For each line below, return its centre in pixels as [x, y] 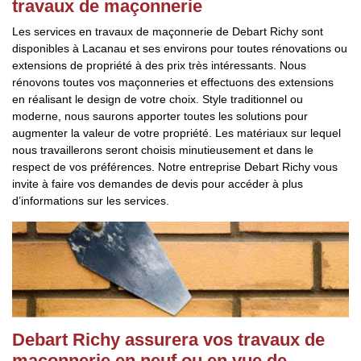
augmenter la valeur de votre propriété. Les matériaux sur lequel [176, 133]
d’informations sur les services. [91, 201]
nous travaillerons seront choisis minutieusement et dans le [163, 150]
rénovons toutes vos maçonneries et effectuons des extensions [173, 82]
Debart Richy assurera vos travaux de [168, 340]
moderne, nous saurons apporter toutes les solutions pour [160, 116]
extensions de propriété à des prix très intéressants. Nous [159, 65]
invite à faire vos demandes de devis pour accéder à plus [158, 184]
